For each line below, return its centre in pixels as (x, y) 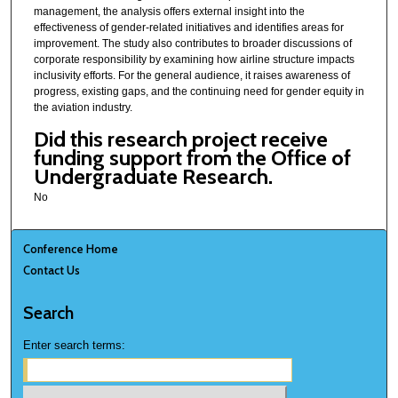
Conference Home (71, 248)
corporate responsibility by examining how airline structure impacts (194, 60)
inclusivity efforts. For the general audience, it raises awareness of (191, 76)
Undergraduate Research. (153, 176)
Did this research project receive (180, 139)
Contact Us (52, 270)
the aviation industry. (83, 108)
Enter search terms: (75, 345)
